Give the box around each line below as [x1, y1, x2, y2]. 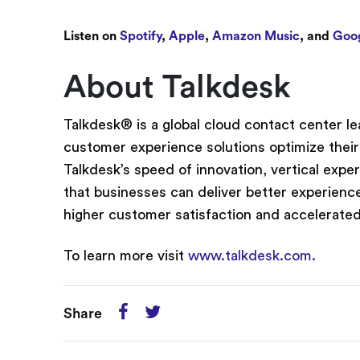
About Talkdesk [63, 72, 292, 104]
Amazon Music [212, 30, 301, 43]
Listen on [63, 30, 121, 43]
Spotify [120, 30, 162, 43]
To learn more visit [63, 248, 189, 264]
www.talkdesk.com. [188, 248, 317, 264]
